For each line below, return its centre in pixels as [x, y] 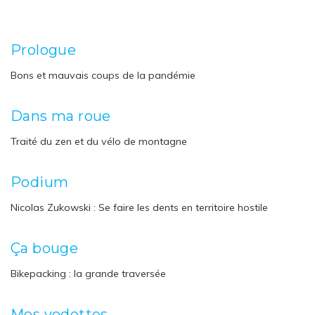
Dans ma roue [61, 116]
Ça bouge [45, 248]
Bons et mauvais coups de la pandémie [103, 75]
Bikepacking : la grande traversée [88, 274]
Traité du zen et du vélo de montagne [99, 141]
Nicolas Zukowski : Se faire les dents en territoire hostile [139, 207]
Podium [40, 182]
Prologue [44, 50]
